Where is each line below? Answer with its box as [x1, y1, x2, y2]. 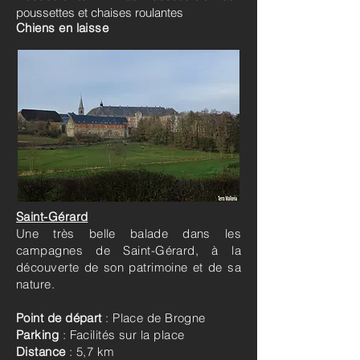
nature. [16, 276, 55, 292]
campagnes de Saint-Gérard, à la [16, 242, 241, 258]
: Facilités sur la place [62, 326, 185, 342]
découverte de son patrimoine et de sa [16, 259, 241, 275]
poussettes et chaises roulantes [16, 4, 183, 20]
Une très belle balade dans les [16, 225, 241, 241]
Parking [16, 326, 63, 342]
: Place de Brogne [101, 309, 206, 325]
